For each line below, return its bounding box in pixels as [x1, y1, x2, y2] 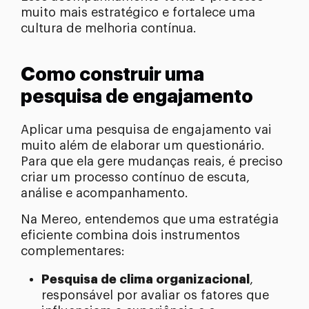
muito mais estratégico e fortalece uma [21, 6, 255, 19]
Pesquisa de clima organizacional [41, 273, 250, 286]
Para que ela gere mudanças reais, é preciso [21, 155, 283, 168]
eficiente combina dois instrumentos [21, 229, 240, 242]
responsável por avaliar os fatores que [41, 289, 269, 302]
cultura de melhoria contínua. [21, 22, 197, 35]
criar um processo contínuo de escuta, [21, 171, 250, 184]
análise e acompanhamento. [21, 187, 188, 200]
